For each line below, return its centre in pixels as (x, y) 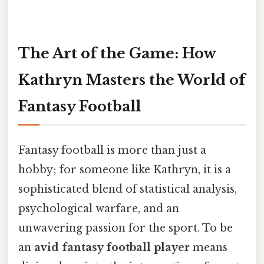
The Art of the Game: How (117, 53)
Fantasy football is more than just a (112, 150)
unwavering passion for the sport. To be (126, 228)
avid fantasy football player (112, 247)
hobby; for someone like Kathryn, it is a (125, 169)
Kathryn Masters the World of (132, 80)
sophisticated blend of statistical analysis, (128, 189)
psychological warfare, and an (99, 208)
